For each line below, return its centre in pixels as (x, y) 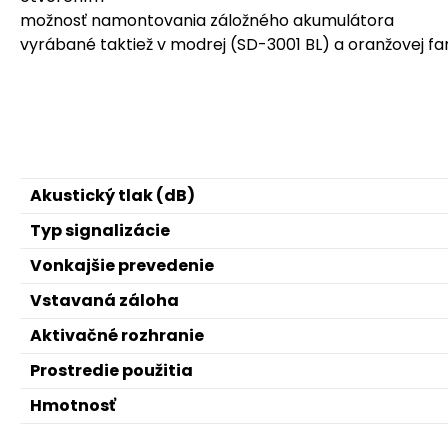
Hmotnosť (73, 405)
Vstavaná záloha (104, 300)
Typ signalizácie (100, 230)
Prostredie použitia (111, 370)
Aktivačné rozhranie (117, 335)
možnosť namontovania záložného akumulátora (207, 20)
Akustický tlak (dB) (112, 195)
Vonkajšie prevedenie (122, 265)
